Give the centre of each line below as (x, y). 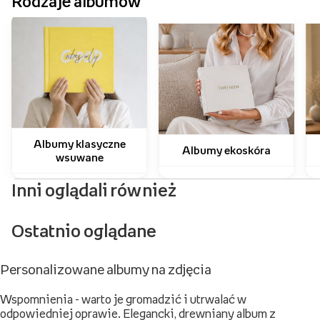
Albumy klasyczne (79, 143)
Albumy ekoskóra (226, 150)
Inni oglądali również (94, 190)
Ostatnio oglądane (84, 231)
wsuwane (79, 157)
